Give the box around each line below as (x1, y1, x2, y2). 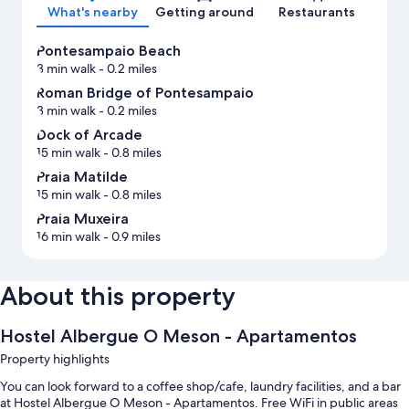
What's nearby (47, 4, 138, 21)
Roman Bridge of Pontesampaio (37, 84, 254, 102)
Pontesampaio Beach (37, 42, 181, 60)
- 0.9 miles (100, 228, 161, 246)
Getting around (155, 4, 254, 21)
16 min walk (37, 228, 100, 246)
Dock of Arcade (37, 126, 142, 144)
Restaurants (278, 4, 355, 21)
